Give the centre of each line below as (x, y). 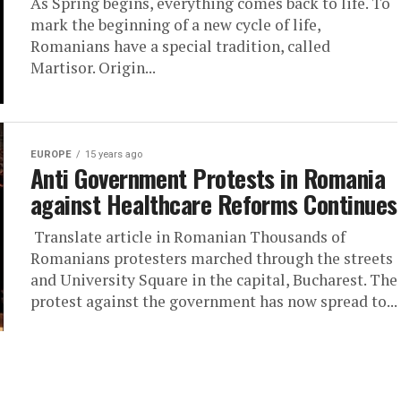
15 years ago (114, 154)
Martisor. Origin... (93, 67)
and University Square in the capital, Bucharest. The (214, 279)
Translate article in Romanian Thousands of (188, 236)
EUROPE (51, 154)
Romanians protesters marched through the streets (212, 258)
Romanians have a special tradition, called (180, 46)
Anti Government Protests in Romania (208, 178)
